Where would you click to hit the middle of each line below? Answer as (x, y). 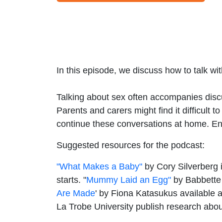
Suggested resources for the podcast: (131, 145)
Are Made (76, 193)
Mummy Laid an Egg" (129, 180)
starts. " (71, 180)
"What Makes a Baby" (99, 166)
